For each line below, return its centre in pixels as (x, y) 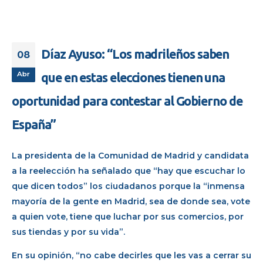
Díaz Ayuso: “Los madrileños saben (135, 54)
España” (34, 124)
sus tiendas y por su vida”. (68, 232)
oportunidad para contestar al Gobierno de (127, 101)
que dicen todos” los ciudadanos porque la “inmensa (128, 186)
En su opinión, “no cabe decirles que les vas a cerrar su (131, 256)
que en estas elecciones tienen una (133, 77)
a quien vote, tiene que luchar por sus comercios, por (128, 216)
